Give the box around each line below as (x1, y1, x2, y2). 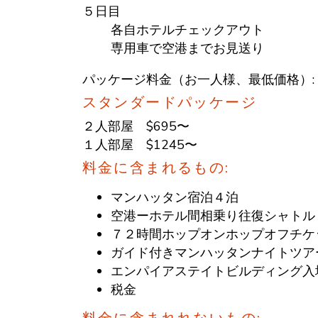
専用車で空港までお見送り (110, 39, 264, 57)
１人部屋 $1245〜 (82, 136, 197, 153)
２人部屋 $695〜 (82, 117, 190, 135)
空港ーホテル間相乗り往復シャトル (110, 207, 315, 224)
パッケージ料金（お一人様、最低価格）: (82, 70, 314, 88)
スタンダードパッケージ (82, 92, 257, 112)
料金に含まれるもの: (82, 158, 230, 177)
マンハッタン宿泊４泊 (110, 188, 238, 206)
